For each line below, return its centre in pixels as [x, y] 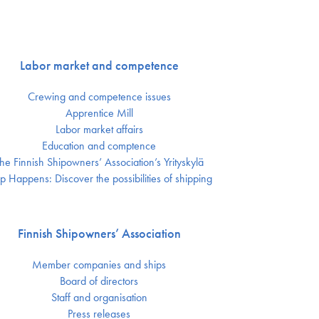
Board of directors [99, 281]
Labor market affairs [99, 130]
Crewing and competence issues [99, 97]
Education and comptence [99, 146]
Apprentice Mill [99, 113]
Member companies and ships [99, 265]
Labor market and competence [99, 66]
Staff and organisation [99, 298]
